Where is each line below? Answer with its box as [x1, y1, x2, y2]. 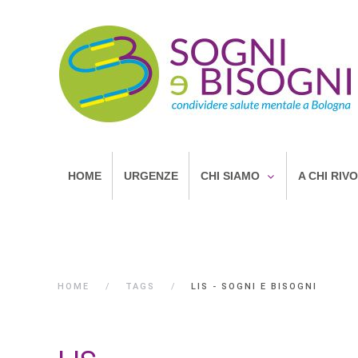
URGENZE [124, 169, 178, 182]
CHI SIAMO [201, 169, 260, 182]
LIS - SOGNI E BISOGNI [191, 281, 317, 292]
